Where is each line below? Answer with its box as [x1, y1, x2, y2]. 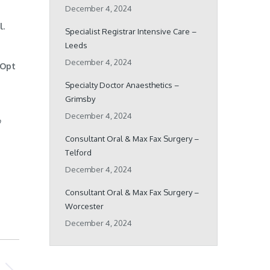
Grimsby [64, 94, 95, 104]
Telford [64, 148, 92, 157]
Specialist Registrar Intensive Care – [64, 27, 196, 36]
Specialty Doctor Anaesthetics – [64, 80, 179, 90]
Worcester [64, 201, 104, 211]
